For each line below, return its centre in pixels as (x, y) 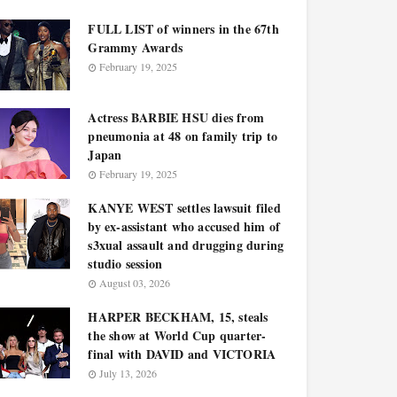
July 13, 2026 (128, 373)
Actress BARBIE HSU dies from (176, 117)
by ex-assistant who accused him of (184, 226)
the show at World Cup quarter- (177, 335)
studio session (125, 264)
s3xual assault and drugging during (186, 245)
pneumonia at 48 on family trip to (183, 136)
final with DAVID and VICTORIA (182, 354)
